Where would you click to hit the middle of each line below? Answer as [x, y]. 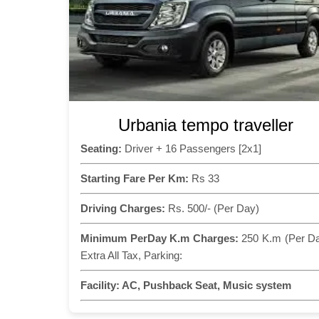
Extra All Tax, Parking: [131, 255]
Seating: [101, 148]
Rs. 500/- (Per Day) [212, 208]
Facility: [100, 285]
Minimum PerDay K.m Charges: [159, 238]
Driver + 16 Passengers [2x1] [192, 148]
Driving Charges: [123, 208]
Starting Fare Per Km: [135, 178]
